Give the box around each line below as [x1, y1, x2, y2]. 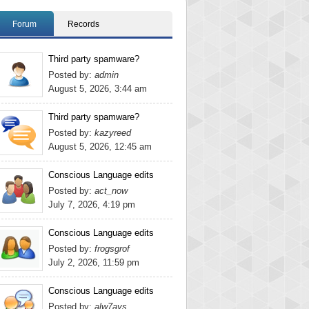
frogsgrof [94, 243, 130, 254]
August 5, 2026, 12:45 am [48, 141, 152, 152]
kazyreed [94, 128, 131, 138]
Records [68, 19, 99, 29]
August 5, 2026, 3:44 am [48, 83, 147, 94]
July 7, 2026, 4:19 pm [48, 199, 135, 210]
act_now [94, 186, 128, 196]
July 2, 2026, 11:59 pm [48, 257, 139, 268]
